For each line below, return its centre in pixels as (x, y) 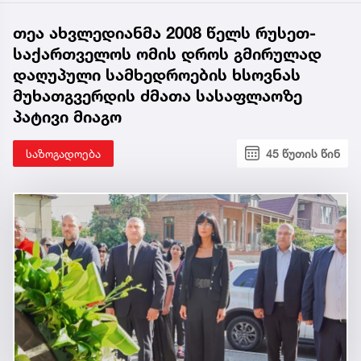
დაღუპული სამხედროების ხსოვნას (157, 75)
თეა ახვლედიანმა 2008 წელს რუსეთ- (164, 33)
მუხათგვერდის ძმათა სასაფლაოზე (158, 95)
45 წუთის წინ (303, 153)
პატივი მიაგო (67, 116)
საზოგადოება (63, 153)
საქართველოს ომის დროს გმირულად (167, 54)
